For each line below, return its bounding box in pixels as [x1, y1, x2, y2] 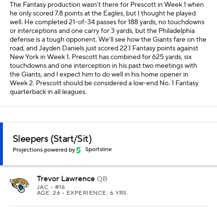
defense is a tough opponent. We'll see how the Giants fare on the [10, 35, 206, 44]
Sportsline [85, 146, 112, 154]
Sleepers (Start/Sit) [13, 132, 92, 145]
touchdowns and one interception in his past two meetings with [10, 61, 197, 70]
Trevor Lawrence [37, 173, 95, 184]
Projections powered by [13, 146, 77, 154]
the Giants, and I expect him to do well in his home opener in [10, 70, 188, 79]
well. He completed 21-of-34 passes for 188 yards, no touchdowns [10, 17, 204, 27]
